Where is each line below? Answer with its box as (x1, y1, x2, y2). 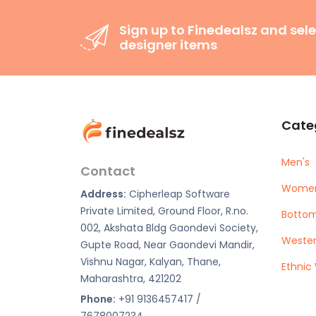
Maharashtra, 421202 (80, 272, 181, 286)
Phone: (80, 292, 116, 307)
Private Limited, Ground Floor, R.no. (80, 204, 248, 219)
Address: (80, 187, 126, 202)
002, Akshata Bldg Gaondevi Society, (80, 221, 258, 236)
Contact (80, 162, 135, 181)
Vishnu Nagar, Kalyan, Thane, (80, 255, 221, 269)
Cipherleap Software (126, 187, 230, 202)
